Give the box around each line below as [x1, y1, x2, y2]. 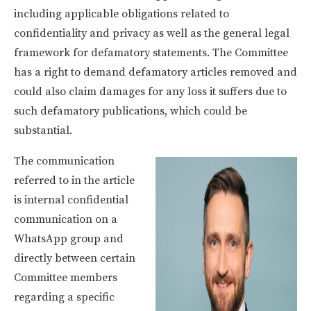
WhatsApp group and [14, 231, 124, 246]
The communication [14, 153, 115, 168]
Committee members [14, 270, 117, 285]
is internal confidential [14, 192, 128, 207]
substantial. [14, 123, 75, 137]
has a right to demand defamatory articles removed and [14, 65, 297, 79]
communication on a [14, 212, 117, 226]
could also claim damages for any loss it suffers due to [14, 84, 287, 99]
